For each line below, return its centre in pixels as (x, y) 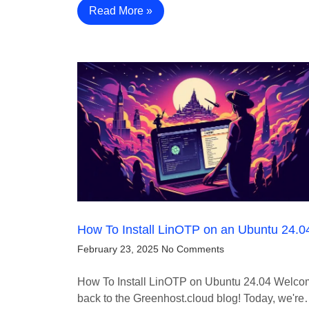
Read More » (121, 11)
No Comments (193, 249)
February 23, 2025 (118, 249)
